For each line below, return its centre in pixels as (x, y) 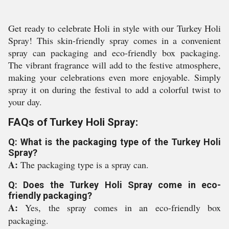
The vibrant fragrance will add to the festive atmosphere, (114, 65)
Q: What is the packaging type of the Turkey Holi (114, 142)
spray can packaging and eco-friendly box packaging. (114, 53)
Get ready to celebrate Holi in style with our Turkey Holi (114, 28)
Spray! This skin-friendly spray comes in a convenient (114, 40)
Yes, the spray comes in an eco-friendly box (123, 208)
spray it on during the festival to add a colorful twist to (114, 89)
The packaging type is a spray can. (85, 165)
